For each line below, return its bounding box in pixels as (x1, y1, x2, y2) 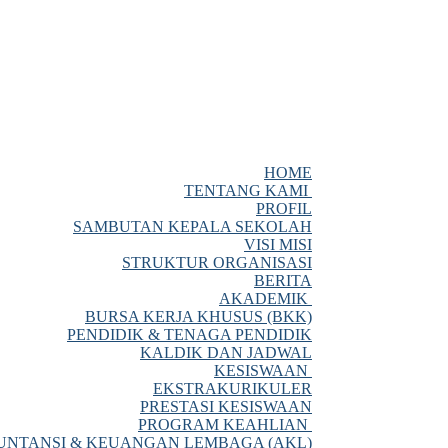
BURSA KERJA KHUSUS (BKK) (85, 308, 312, 325)
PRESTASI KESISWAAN (140, 398, 312, 415)
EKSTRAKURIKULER (153, 380, 312, 397)
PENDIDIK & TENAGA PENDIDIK (67, 326, 312, 343)
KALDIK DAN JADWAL (140, 344, 312, 361)
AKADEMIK (219, 290, 308, 307)
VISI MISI (244, 236, 312, 253)
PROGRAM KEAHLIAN (138, 416, 308, 433)
